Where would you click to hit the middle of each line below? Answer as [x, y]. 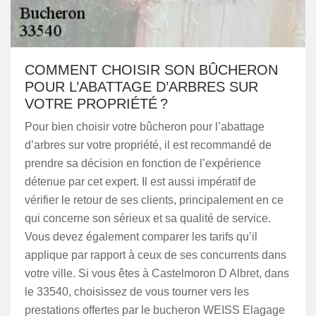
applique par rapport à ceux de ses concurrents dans [156, 255]
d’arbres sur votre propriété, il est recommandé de [148, 145]
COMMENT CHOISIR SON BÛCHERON [151, 70]
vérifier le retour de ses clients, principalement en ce [154, 200]
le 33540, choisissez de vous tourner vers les [137, 292]
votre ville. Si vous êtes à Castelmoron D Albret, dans [157, 273]
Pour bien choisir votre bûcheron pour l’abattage [145, 127]
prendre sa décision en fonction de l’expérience [143, 163]
